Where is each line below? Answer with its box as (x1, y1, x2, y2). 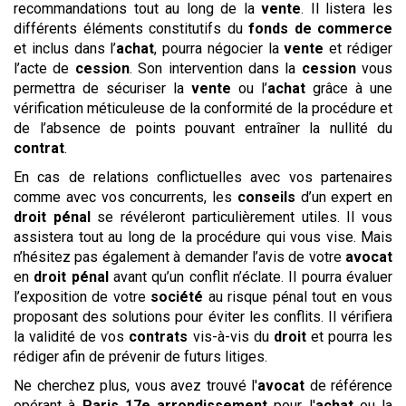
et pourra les (305, 328, 393, 346)
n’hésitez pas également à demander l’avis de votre (14, 248, 345, 266)
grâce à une (305, 80, 392, 98)
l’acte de (14, 60, 75, 78)
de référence (304, 377, 392, 395)
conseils (237, 188, 295, 207)
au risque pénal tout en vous (203, 288, 393, 306)
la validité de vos (14, 328, 130, 346)
